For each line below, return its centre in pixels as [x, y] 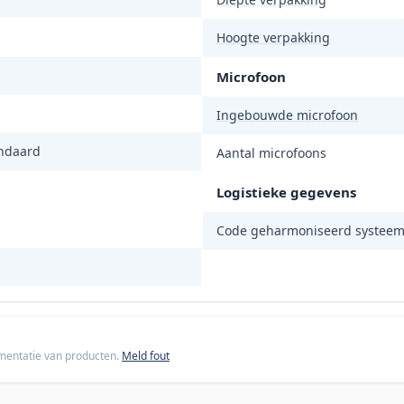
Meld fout [146, 356]
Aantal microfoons [271, 153]
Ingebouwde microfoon [287, 115]
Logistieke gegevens [286, 193]
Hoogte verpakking [273, 38]
